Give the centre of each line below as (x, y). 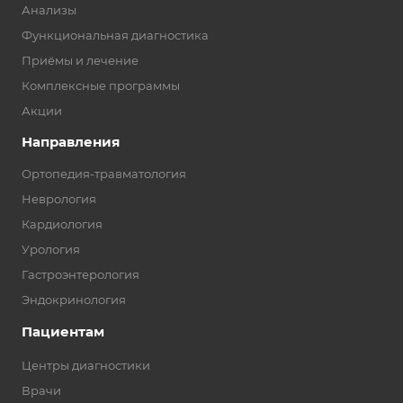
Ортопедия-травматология (104, 174)
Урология (51, 250)
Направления (71, 142)
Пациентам (63, 332)
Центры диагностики (86, 366)
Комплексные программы (101, 86)
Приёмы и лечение (80, 61)
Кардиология (62, 224)
